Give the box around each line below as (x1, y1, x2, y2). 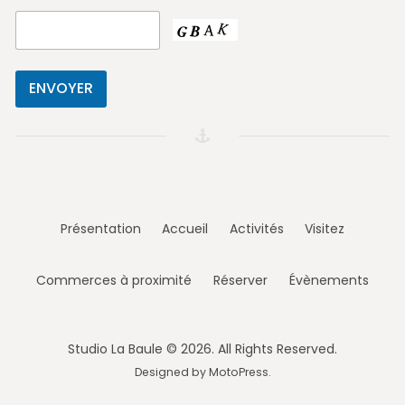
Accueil (162, 219, 209, 238)
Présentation (60, 219, 141, 238)
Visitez (305, 219, 345, 238)
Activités (229, 219, 284, 238)
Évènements (288, 271, 369, 290)
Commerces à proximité (36, 271, 193, 290)
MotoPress (208, 364, 268, 381)
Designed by (134, 364, 209, 381)
